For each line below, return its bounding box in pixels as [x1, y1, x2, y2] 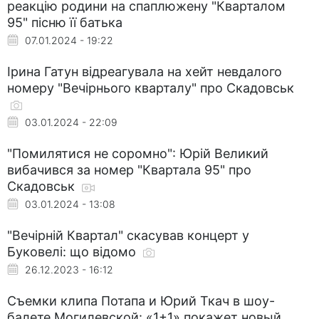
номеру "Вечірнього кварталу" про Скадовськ [7, 80, 294, 95]
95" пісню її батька [7, 14, 122, 30]
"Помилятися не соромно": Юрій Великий [7, 145, 268, 161]
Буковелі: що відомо [7, 244, 140, 259]
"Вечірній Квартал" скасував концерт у [7, 227, 249, 243]
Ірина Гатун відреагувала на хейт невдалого [7, 63, 282, 79]
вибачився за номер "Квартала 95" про [7, 162, 251, 177]
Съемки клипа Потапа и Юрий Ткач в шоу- [7, 293, 275, 308]
